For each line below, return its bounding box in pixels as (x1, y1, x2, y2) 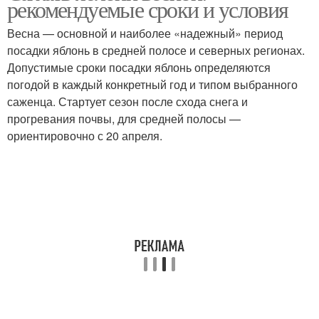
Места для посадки (35, 63, 132, 78)
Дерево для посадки (184, 63, 288, 78)
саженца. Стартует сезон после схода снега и (7, 93, 248, 110)
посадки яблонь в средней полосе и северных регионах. (7, 42, 305, 58)
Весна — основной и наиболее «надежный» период (7, 25, 283, 41)
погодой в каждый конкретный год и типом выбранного (7, 76, 298, 93)
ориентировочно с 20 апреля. (7, 127, 162, 144)
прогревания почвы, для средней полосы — (7, 110, 241, 127)
